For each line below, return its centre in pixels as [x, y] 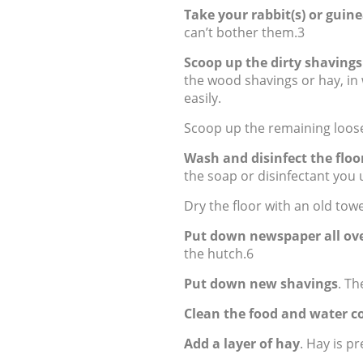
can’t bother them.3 [244, 32]
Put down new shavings [261, 284]
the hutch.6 [219, 254]
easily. [203, 98]
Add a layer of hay [242, 344]
